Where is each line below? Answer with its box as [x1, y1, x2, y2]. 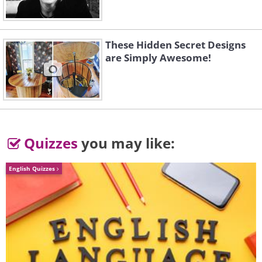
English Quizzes [9, 164, 57, 173]
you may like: [78, 133, 175, 153]
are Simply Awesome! [105, 51, 211, 65]
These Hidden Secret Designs [105, 38, 246, 52]
